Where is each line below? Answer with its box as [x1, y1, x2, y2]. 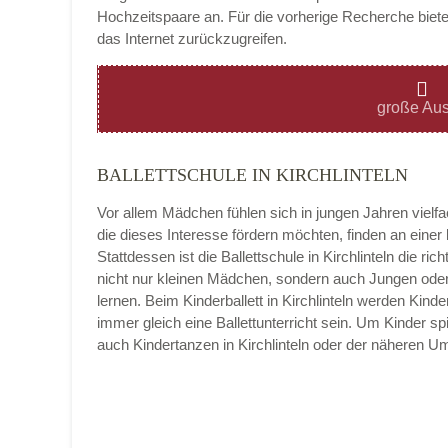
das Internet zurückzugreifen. [97, 29, 287, 47]
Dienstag [166, 190, 224, 207]
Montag [166, 95, 215, 112]
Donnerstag [166, 380, 242, 397]
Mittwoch [166, 285, 225, 302]
